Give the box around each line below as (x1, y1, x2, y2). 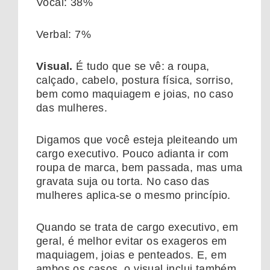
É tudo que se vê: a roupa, (72, 60, 210, 72)
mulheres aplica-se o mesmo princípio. (36, 189, 231, 201)
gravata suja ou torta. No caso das (36, 175, 210, 187)
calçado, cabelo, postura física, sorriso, (36, 74, 234, 86)
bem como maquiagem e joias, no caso (36, 87, 233, 100)
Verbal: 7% (36, 28, 91, 40)
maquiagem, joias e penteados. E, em (36, 248, 227, 261)
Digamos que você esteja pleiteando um (36, 133, 238, 146)
